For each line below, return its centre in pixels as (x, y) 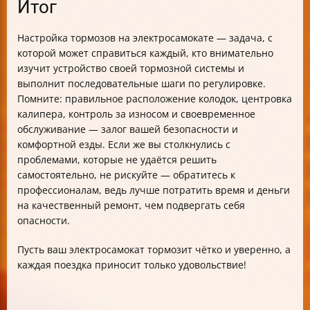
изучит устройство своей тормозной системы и (131, 69)
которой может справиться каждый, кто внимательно (145, 53)
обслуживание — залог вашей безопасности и (128, 129)
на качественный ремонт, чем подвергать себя (131, 206)
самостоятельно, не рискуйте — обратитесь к (126, 175)
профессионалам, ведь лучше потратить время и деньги (154, 190)
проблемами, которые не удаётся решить (117, 160)
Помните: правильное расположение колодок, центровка (155, 99)
